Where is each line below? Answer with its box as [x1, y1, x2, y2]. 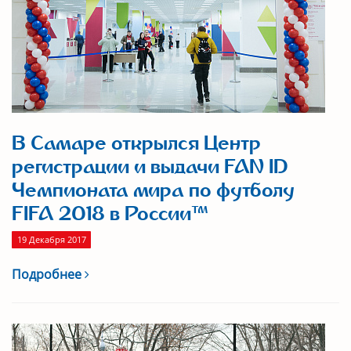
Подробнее [12, 266, 85, 283]
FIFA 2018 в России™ [12, 202, 208, 226]
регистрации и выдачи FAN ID [12, 155, 288, 179]
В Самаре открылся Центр [12, 132, 261, 155]
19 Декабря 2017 [16, 233, 86, 246]
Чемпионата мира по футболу [12, 179, 295, 202]
